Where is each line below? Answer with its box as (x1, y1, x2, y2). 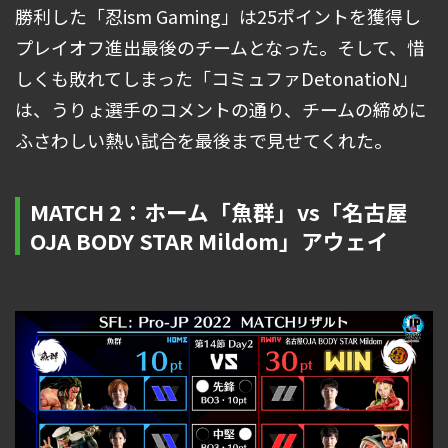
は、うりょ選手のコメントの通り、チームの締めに (15, 96, 427, 123)
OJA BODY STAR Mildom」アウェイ (30, 225, 389, 257)
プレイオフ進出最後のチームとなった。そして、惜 (15, 34, 425, 61)
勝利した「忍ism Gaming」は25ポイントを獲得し (15, 3, 421, 30)
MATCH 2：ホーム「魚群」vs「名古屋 (30, 196, 408, 228)
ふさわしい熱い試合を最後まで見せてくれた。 (15, 127, 392, 154)
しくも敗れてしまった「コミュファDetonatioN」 (15, 65, 418, 92)
